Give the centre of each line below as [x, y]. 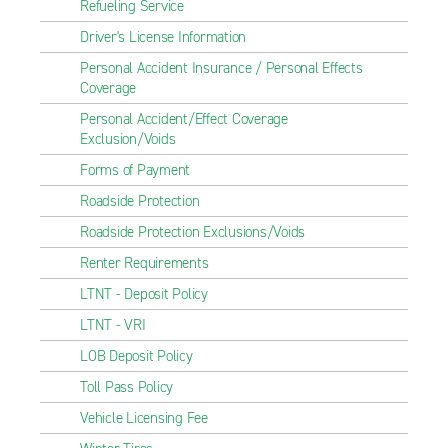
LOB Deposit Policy [136, 356]
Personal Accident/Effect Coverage [184, 119]
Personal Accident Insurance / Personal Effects [221, 68]
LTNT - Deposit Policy [144, 294]
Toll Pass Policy [126, 387]
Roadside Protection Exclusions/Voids [192, 232]
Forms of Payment [135, 170]
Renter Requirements [144, 263]
